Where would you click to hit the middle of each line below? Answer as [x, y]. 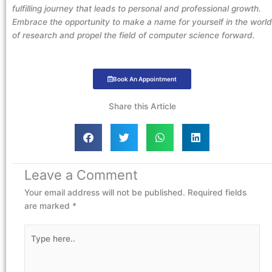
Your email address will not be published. [105, 192]
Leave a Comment [81, 175]
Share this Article [142, 106]
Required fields [217, 192]
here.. [35, 244]
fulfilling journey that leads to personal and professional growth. [137, 8]
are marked [48, 206]
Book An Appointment [145, 79]
